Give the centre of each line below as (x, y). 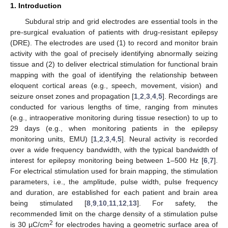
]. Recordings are (190, 96)
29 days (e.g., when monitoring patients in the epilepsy (114, 128)
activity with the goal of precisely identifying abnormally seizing (114, 53)
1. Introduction (36, 5)
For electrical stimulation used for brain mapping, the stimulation (114, 171)
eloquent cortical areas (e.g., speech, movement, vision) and (114, 85)
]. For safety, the (177, 203)
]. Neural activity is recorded (170, 139)
